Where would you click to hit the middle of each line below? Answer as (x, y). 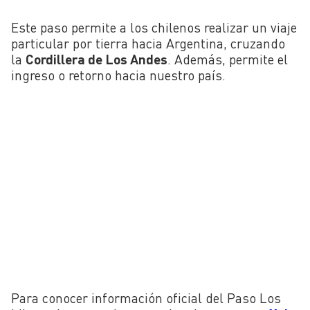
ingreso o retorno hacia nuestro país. (118, 75)
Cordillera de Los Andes (97, 59)
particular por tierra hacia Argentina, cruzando (148, 43)
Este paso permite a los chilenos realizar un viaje (154, 27)
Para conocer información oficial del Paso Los (146, 298)
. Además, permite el (228, 59)
